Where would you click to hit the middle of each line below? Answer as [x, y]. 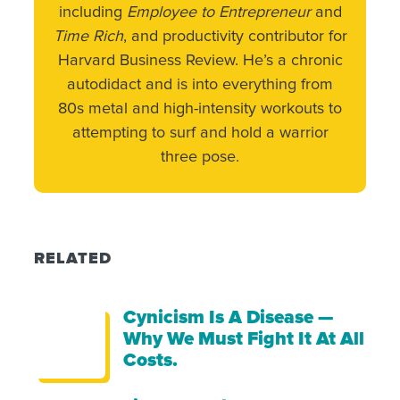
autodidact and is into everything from [200, 84]
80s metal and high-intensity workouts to [200, 108]
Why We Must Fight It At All [244, 339]
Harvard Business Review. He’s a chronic [200, 60]
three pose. [200, 157]
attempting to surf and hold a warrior [200, 133]
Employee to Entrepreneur [218, 12]
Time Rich [88, 36]
